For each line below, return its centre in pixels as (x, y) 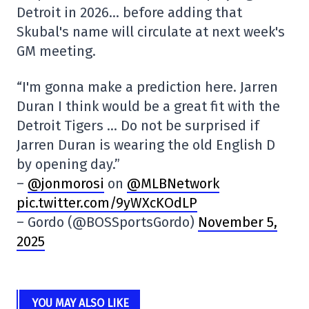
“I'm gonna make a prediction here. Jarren (147, 87)
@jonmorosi (66, 183)
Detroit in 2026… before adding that (129, 12)
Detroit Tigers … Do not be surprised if (138, 126)
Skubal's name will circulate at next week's (151, 32)
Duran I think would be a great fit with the (148, 106)
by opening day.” (68, 164)
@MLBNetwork (173, 183)
